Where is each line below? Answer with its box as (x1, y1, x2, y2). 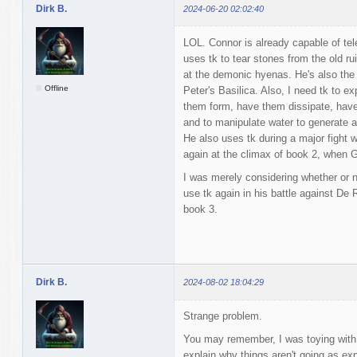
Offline (45, 84, 69, 92)
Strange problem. (182, 310, 262, 323)
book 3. (182, 202, 218, 215)
